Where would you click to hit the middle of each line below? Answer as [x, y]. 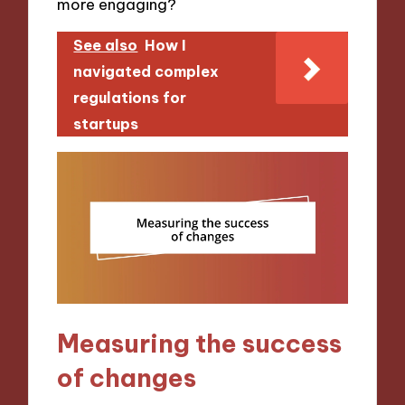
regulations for [130, 98]
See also [106, 46]
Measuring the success [200, 344]
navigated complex [146, 72]
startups [106, 124]
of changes [127, 378]
